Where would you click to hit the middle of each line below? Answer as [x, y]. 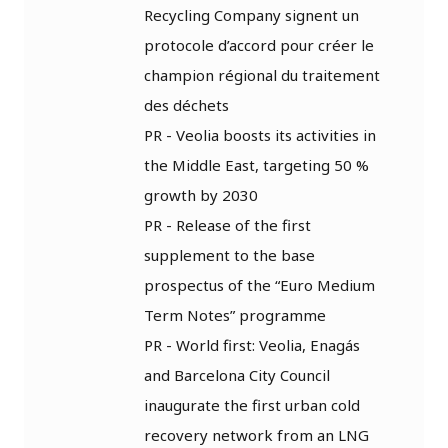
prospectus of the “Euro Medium [259, 284]
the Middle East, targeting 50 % [256, 164]
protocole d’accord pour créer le [259, 44]
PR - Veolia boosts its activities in [260, 134]
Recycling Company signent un [251, 14]
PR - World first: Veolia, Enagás [252, 344]
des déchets [186, 104]
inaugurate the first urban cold [252, 404]
